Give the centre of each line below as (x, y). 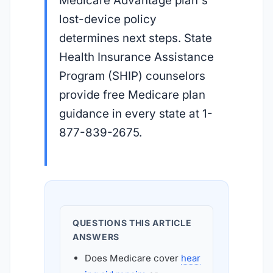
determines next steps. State (136, 38)
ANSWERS (96, 236)
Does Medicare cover (133, 258)
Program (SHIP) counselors (132, 76)
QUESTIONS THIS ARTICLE (132, 222)
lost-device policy (108, 19)
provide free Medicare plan (132, 95)
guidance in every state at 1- (136, 114)
